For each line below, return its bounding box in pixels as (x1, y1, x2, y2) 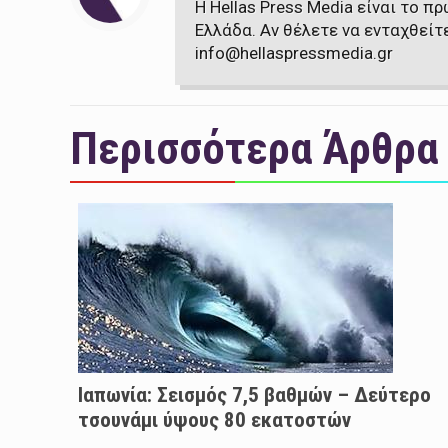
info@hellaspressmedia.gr (194, 43, 393, 64)
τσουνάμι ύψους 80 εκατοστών (77, 408, 351, 433)
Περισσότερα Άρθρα (69, 122, 439, 176)
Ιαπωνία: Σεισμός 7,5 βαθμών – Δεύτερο (77, 383, 431, 408)
